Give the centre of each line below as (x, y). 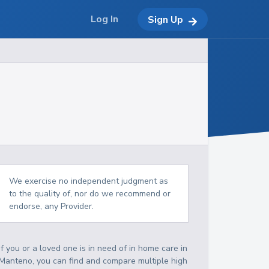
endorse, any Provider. (52, 206)
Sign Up (165, 20)
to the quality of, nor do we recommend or (90, 194)
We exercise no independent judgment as (89, 181)
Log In (104, 19)
